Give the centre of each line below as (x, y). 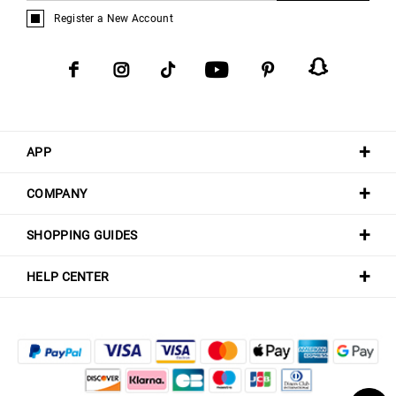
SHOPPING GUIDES (82, 235)
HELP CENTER (68, 276)
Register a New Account (114, 18)
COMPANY (57, 193)
